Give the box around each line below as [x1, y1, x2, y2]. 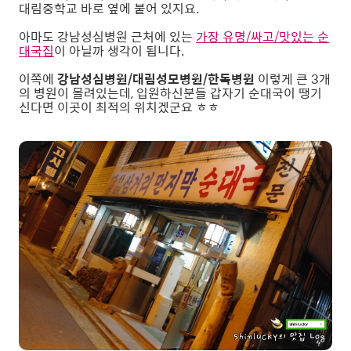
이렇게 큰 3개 [255, 69, 331, 89]
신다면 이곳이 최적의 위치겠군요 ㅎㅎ [19, 97, 219, 118]
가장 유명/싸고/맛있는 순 [196, 27, 329, 47]
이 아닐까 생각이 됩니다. [54, 41, 184, 61]
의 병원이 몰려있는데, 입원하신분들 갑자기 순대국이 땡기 [19, 83, 322, 103]
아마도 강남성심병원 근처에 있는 [19, 27, 196, 47]
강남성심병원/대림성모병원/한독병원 [57, 69, 255, 89]
